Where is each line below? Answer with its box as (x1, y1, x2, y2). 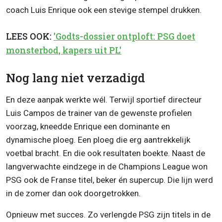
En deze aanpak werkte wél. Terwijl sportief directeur (6, 95, 202, 105)
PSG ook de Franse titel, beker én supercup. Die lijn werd (6, 175, 213, 185)
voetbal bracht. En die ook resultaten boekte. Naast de (6, 148, 205, 159)
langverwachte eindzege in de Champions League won (6, 162, 208, 172)
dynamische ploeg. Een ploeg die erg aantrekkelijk (6, 135, 190, 145)
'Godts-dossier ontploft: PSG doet (54, 30, 195, 42)
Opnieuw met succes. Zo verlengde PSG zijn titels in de (6, 210, 211, 220)
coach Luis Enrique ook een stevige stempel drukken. (6, 4, 202, 15)
